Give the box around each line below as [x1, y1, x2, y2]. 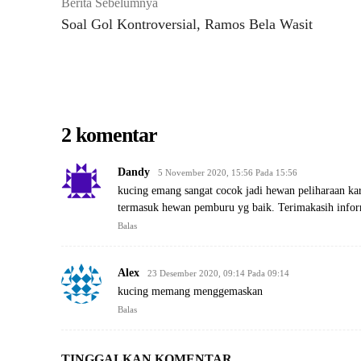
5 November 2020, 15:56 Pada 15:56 [158, 168, 297, 178]
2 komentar [61, 123, 157, 147]
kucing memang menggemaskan [118, 285, 263, 298]
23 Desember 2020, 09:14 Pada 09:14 [147, 268, 289, 279]
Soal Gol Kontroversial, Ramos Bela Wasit [61, 16, 313, 33]
